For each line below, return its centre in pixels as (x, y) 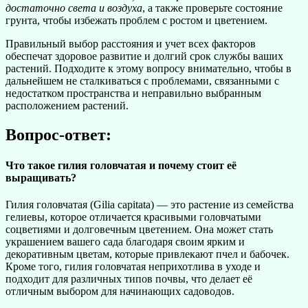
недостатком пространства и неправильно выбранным (133, 93)
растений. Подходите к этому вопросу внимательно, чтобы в (148, 69)
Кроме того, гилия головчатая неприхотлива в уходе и (133, 266)
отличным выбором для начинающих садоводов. (120, 291)
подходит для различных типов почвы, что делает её (129, 278)
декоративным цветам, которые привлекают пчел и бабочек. (147, 254)
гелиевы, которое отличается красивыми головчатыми (133, 217)
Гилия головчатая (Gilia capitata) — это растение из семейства (150, 204)
